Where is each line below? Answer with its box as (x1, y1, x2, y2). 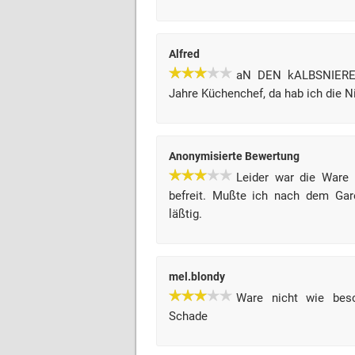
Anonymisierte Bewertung (169, 150, 300, 162)
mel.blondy (169, 270, 225, 283)
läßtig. (169, 207, 202, 221)
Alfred (169, 48, 200, 60)
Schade (169, 309, 208, 323)
